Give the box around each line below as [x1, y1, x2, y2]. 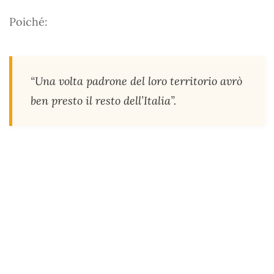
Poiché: [9, 14, 48, 29]
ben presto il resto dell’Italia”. [31, 93, 176, 108]
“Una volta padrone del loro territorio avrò [31, 73, 242, 88]
